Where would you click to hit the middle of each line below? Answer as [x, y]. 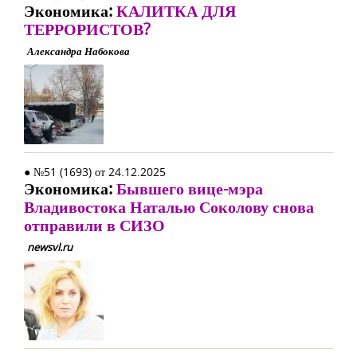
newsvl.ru [50, 247]
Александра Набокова [78, 51]
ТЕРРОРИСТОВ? [87, 29]
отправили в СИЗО [94, 225]
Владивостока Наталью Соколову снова [169, 207]
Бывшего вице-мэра [190, 188]
